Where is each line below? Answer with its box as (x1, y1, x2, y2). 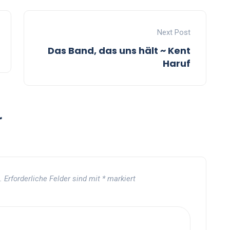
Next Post (157, 28, 190, 37)
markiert (105, 174, 136, 184)
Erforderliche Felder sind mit (4, 174, 102, 184)
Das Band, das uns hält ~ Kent (48, 44, 190, 57)
